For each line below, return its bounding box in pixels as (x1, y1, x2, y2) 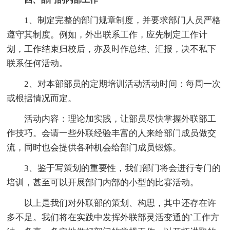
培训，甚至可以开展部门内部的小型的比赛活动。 (7, 177, 199, 187)
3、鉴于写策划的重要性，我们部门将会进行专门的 (7, 163, 221, 173)
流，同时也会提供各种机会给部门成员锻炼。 (7, 142, 182, 152)
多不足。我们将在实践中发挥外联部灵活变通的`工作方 (7, 212, 220, 222)
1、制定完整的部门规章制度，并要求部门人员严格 (7, 15, 221, 25)
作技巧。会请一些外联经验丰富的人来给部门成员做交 (7, 128, 217, 138)
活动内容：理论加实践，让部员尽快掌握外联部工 (7, 113, 217, 124)
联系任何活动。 (7, 58, 68, 68)
